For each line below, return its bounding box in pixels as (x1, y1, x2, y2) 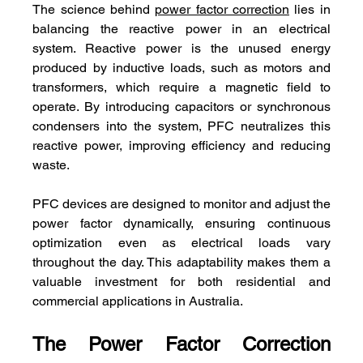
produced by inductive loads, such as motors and (32, 60, 331, 76)
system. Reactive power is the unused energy (32, 41, 331, 57)
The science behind (32, 2, 156, 18)
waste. (32, 157, 70, 173)
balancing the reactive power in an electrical (32, 21, 331, 37)
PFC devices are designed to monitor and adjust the (32, 196, 331, 212)
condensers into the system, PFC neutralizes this (32, 118, 331, 135)
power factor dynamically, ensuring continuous (32, 216, 331, 232)
